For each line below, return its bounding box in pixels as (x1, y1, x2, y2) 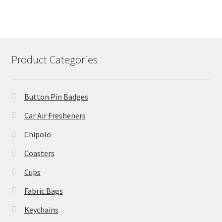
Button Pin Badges (24, 92, 88, 102)
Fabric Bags (24, 186, 63, 196)
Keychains (24, 205, 58, 215)
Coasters (24, 148, 55, 158)
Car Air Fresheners (24, 111, 86, 120)
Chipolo (24, 129, 51, 139)
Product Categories (11, 52, 98, 66)
